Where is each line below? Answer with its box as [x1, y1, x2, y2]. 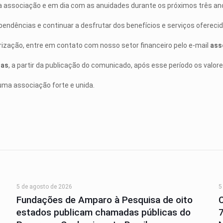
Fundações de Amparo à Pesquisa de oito [16, 194, 193, 206]
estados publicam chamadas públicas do [16, 207, 191, 218]
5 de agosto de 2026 [16, 183, 72, 190]
